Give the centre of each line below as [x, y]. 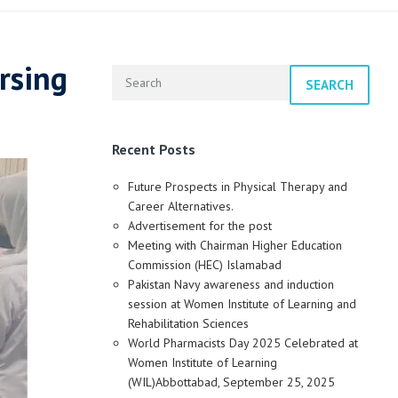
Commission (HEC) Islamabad [205, 265]
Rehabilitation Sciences [189, 324]
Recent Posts [154, 150]
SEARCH [330, 85]
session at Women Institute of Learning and [243, 304]
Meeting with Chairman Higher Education [235, 246]
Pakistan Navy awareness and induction [231, 285]
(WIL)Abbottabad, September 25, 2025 [232, 382]
